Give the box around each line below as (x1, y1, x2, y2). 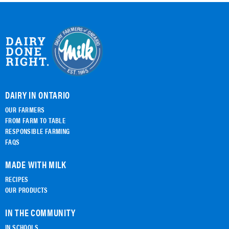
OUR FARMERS (5, 104, 45, 114)
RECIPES (5, 173, 29, 184)
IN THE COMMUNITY (5, 205, 76, 219)
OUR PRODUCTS (5, 184, 48, 195)
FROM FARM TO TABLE (5, 114, 66, 125)
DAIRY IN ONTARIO (5, 88, 71, 101)
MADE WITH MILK (5, 157, 66, 171)
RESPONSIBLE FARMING (5, 125, 70, 136)
